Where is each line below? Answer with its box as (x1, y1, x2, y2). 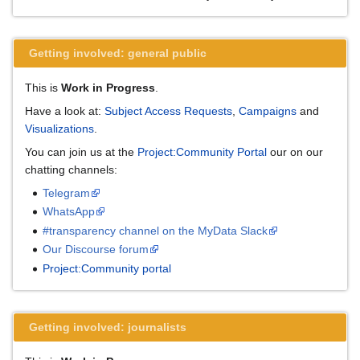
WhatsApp (43, 205, 96, 219)
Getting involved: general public (29, 47, 207, 60)
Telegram (43, 186, 91, 200)
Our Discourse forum (43, 243, 149, 256)
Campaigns (239, 104, 297, 118)
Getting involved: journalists (29, 320, 187, 333)
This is (25, 81, 61, 95)
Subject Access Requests (104, 104, 232, 118)
